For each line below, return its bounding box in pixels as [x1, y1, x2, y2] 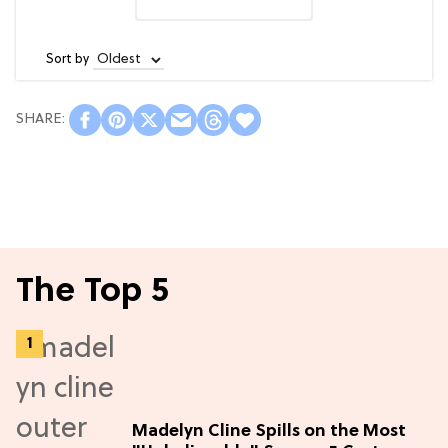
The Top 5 [16, 272, 169, 312]
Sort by [46, 51, 89, 67]
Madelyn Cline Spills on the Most [132, 422, 406, 442]
